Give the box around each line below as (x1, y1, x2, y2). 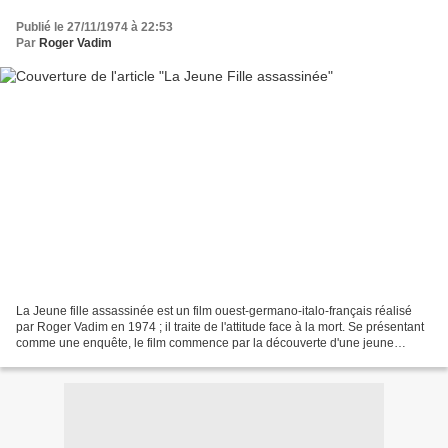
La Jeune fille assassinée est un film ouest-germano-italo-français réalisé (16, 303, 412, 318)
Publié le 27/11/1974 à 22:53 (16, 20, 173, 35)
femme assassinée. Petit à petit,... (16, 351, 196, 366)
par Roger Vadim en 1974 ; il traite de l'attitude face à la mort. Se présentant (16, 319, 424, 334)
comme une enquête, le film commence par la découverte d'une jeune (16, 335, 394, 350)
